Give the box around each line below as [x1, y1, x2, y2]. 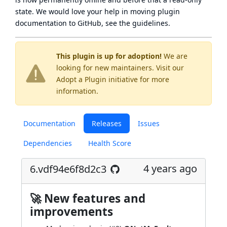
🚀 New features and [30, 191, 145, 206]
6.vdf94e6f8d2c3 [30, 162, 106, 176]
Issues [138, 119, 160, 128]
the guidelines [119, 18, 168, 28]
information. [56, 86, 98, 96]
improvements [30, 204, 113, 219]
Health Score [88, 138, 131, 148]
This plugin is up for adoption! [56, 51, 162, 61]
